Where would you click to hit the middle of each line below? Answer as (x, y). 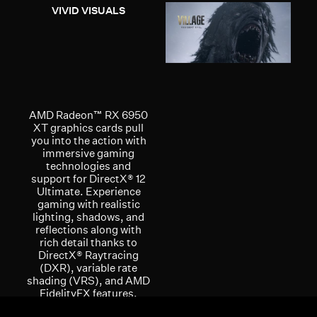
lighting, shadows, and (89, 217)
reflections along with (89, 229)
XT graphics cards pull (89, 127)
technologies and (89, 166)
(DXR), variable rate (89, 267)
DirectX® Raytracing (89, 255)
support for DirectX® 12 (89, 178)
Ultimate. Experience (88, 191)
